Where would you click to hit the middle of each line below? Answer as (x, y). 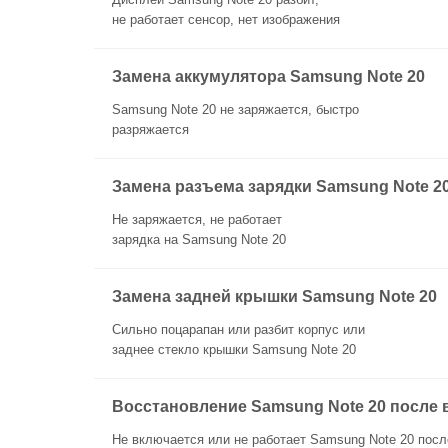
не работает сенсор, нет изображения (226, 19)
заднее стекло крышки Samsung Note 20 (234, 349)
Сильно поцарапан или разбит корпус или (238, 329)
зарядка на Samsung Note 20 (199, 239)
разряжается (150, 129)
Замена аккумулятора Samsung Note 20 (268, 76)
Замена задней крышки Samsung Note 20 (274, 296)
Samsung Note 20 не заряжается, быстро (235, 109)
